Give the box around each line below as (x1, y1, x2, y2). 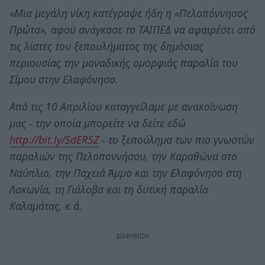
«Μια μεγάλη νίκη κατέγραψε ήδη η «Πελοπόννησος (9, 5, 248, 20)
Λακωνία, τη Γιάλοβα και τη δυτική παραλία (9, 182, 208, 196)
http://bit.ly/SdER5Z (9, 132, 99, 147)
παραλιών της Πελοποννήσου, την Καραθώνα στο (9, 148, 237, 163)
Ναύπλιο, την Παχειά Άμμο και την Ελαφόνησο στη (9, 165, 242, 180)
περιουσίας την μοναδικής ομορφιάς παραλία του (9, 55, 238, 70)
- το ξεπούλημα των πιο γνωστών (99, 132, 254, 147)
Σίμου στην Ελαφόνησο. (9, 72, 118, 86)
